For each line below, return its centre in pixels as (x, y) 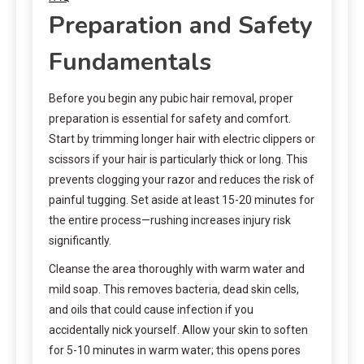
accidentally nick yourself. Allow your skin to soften (178, 329)
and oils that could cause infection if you (151, 309)
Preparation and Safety (181, 25)
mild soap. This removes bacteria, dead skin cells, (174, 289)
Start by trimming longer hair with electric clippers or (182, 139)
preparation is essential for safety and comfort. (170, 118)
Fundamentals (130, 62)
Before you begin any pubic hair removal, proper (171, 98)
